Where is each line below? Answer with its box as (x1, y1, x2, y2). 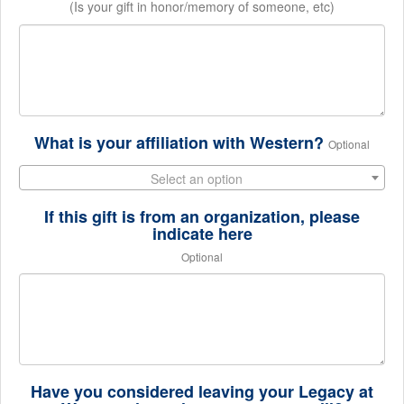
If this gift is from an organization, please (44, 205, 360, 228)
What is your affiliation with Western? (34, 131, 324, 154)
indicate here (151, 222, 252, 245)
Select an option (151, 170, 243, 188)
